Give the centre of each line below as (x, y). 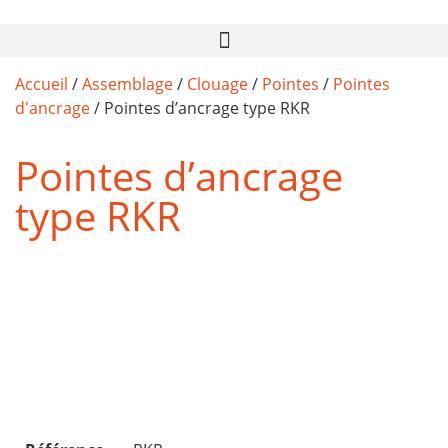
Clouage (217, 84)
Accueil (41, 84)
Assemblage (127, 84)
